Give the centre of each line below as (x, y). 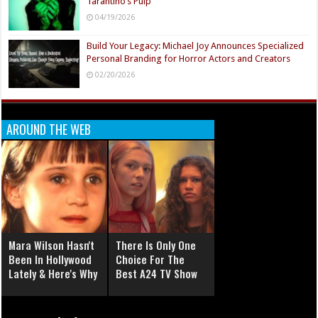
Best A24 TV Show (157, 274)
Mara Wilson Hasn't (52, 245)
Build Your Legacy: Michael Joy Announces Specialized (196, 46)
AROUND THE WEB (49, 130)
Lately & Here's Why (53, 274)
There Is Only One (156, 245)
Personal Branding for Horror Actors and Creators (189, 59)
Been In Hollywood (50, 259)
